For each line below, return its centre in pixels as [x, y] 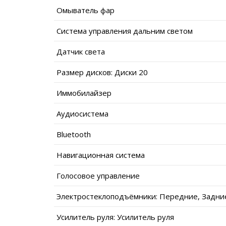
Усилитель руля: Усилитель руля [115, 217]
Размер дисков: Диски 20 [102, 72]
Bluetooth [74, 134]
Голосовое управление [98, 175]
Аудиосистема [82, 113]
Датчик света [81, 51]
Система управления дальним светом [125, 31]
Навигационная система [101, 155]
